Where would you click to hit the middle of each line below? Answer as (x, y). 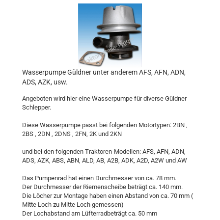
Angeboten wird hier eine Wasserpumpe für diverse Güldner (104, 98)
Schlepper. (37, 107)
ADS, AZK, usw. (45, 82)
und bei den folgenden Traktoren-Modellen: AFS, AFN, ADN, (104, 151)
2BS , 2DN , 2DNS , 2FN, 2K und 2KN (72, 134)
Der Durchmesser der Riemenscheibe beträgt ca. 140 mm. (102, 187)
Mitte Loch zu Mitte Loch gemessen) (73, 205)
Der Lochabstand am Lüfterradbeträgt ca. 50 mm (90, 213)
